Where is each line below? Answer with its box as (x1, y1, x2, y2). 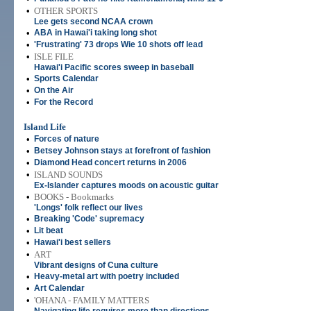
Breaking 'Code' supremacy (34, 214, 144, 224)
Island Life (24, 121, 66, 132)
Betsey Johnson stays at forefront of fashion (34, 146, 210, 155)
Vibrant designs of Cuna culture (34, 260, 158, 270)
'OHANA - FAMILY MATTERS (34, 295, 149, 305)
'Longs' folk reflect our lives (34, 203, 143, 212)
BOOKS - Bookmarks (34, 192, 114, 202)
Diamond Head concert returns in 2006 (34, 158, 187, 167)
